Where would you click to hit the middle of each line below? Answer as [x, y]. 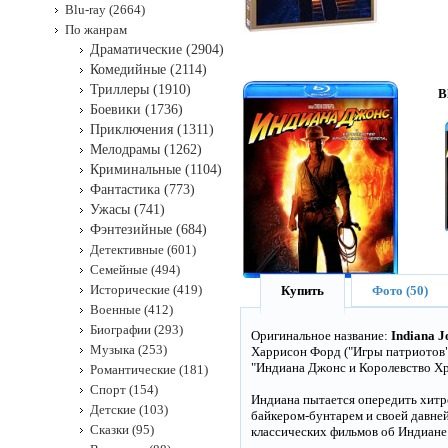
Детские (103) [129, 409]
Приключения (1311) [152, 129]
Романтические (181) [149, 369]
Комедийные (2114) [148, 69]
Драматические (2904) [157, 49]
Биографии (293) [136, 329]
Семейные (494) [135, 269]
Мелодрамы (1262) [146, 149]
